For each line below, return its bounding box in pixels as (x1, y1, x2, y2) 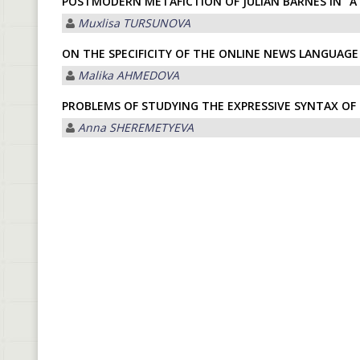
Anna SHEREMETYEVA (78, 120, 194, 135)
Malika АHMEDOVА (78, 67, 179, 83)
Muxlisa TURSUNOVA (78, 15, 190, 31)
